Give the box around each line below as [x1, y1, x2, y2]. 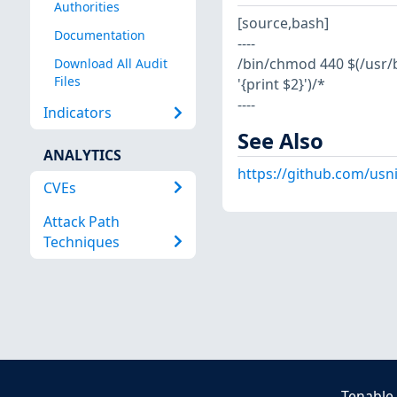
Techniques [43, 231, 120, 252]
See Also [237, 126, 323, 155]
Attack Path [43, 211, 120, 231]
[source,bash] [237, 12, 329, 33]
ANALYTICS [43, 145, 121, 166]
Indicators [43, 102, 112, 122]
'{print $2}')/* [237, 74, 325, 94]
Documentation [53, 27, 145, 44]
